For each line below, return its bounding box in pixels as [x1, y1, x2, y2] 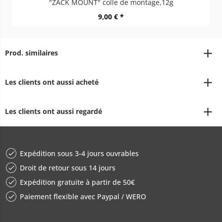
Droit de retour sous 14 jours [20, 163, 115, 172]
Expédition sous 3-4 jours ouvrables [20, 149, 139, 158]
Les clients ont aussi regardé [5, 107, 102, 116]
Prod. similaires [5, 48, 58, 57]
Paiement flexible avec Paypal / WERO [20, 192, 146, 201]
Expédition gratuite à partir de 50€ [20, 177, 135, 187]
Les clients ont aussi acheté [5, 77, 99, 87]
